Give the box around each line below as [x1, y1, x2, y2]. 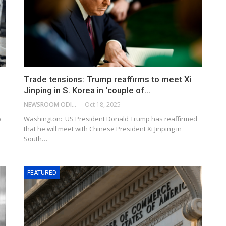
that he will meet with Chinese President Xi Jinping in [24, 124, 182, 133]
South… [24, 134, 48, 143]
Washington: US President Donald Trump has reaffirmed [24, 114, 198, 123]
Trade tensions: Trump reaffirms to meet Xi [24, 74, 192, 84]
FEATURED [27, 168, 57, 176]
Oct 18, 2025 [85, 100, 121, 109]
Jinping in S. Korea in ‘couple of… [24, 85, 151, 95]
